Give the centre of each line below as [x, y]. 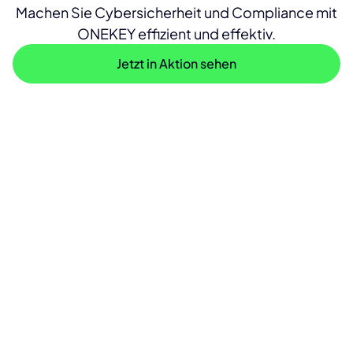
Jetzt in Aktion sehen [176, 63]
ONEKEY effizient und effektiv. [176, 33]
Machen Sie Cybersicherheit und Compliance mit [176, 12]
